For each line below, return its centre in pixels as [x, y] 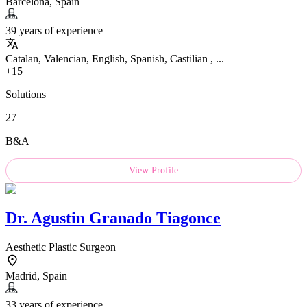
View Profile [153, 171]
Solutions [26, 95]
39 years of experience [54, 31]
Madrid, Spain [36, 276]
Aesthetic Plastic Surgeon [61, 247]
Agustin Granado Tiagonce [126, 218]
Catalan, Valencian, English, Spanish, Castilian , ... [115, 59]
